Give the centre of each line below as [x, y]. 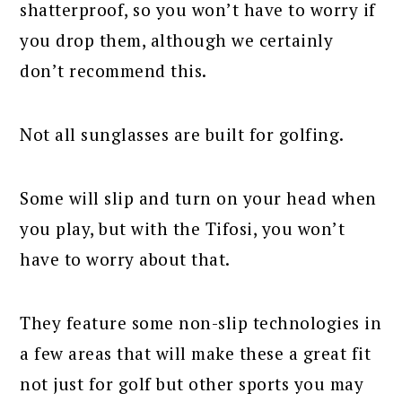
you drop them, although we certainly [177, 40]
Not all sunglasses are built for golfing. [182, 135]
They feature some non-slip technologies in [201, 323]
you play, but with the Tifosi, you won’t [183, 229]
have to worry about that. [125, 259]
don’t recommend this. [114, 71]
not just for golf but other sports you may [192, 384]
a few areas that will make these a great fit [196, 354]
